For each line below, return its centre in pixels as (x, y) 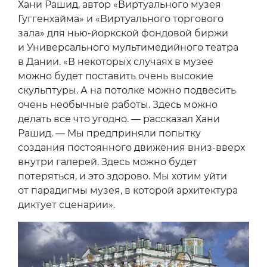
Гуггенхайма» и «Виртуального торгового (121, 19)
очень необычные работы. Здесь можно (118, 105)
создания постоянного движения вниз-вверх (131, 148)
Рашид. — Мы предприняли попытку (109, 133)
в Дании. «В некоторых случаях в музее (116, 62)
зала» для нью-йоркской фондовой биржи (123, 33)
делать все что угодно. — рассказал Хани (119, 119)
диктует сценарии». (66, 205)
